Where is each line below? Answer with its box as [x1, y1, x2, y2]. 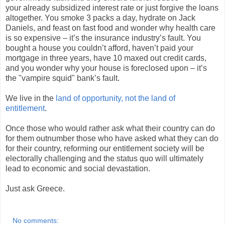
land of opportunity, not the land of [54, 93, 175, 102]
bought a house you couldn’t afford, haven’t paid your [6, 43, 193, 52]
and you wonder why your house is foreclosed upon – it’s [6, 63, 207, 72]
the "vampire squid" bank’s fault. [6, 73, 120, 82]
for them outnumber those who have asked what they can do [6, 134, 218, 143]
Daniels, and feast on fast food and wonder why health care [6, 23, 215, 32]
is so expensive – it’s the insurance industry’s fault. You [6, 33, 201, 42]
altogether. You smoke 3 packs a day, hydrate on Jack [6, 13, 195, 22]
